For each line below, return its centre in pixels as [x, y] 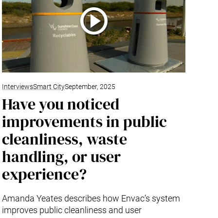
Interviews [18, 87]
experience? [45, 174]
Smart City [49, 87]
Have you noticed [61, 104]
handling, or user [62, 156]
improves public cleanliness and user [72, 210]
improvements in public [85, 121]
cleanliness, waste [65, 139]
